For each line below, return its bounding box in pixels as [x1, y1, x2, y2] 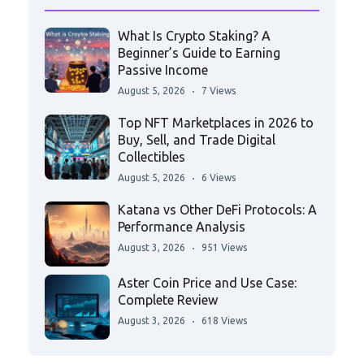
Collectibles [118, 149, 185, 165]
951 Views [201, 242, 247, 253]
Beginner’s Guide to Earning [118, 45, 280, 61]
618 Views [201, 315, 247, 327]
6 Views [201, 172, 236, 184]
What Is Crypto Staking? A [118, 28, 271, 44]
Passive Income [118, 63, 208, 78]
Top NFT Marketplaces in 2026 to [118, 115, 314, 131]
